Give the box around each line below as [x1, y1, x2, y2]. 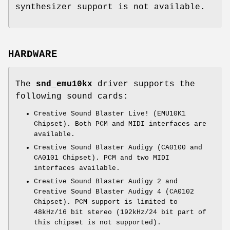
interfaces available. [34, 164, 120, 172]
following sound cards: [15, 92, 128, 102]
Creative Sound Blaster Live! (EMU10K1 [34, 110, 186, 118]
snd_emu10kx [36, 80, 92, 89]
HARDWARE [8, 49, 57, 61]
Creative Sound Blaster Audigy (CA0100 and [34, 144, 202, 152]
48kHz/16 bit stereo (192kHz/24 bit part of [34, 208, 206, 217]
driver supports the [92, 80, 195, 89]
